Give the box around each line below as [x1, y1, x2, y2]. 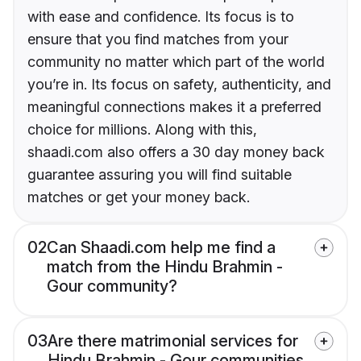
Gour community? [47, 276, 177, 297]
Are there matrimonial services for [48, 331, 298, 351]
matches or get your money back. [27, 189, 250, 206]
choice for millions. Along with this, [27, 121, 257, 139]
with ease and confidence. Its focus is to [27, 8, 294, 26]
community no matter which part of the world [27, 53, 325, 71]
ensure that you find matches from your [27, 31, 288, 48]
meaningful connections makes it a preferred [27, 98, 322, 116]
